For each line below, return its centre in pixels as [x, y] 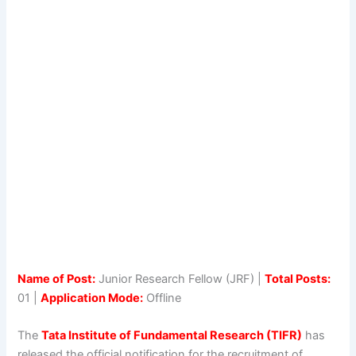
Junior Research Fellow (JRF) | [180, 279]
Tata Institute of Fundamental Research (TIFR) [172, 336]
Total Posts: [298, 279]
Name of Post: [57, 279]
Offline [163, 298]
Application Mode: [92, 298]
